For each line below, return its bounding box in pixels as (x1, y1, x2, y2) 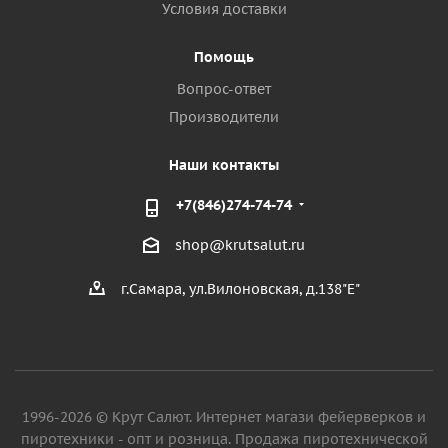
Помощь (194, 48, 254, 66)
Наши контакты (169, 156, 279, 174)
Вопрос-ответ (177, 80, 271, 98)
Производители (169, 108, 279, 126)
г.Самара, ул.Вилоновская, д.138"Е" (120, 280, 360, 299)
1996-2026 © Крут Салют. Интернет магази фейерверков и (22, 408, 426, 427)
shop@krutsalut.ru (175, 236, 305, 255)
